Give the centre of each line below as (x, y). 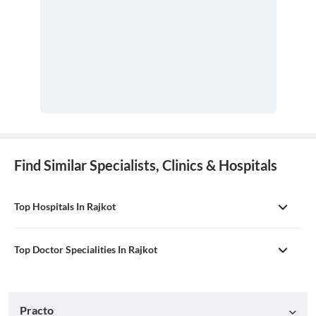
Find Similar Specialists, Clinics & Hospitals (146, 165)
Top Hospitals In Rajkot (65, 207)
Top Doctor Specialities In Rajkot (86, 250)
